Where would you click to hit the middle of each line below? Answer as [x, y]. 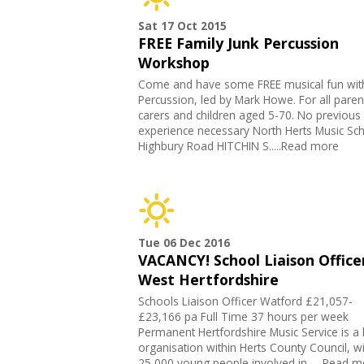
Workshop [173, 63]
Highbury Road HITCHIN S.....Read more [238, 146]
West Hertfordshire [208, 280]
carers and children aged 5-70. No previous [249, 115]
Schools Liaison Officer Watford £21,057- [245, 301]
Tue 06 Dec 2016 [184, 243]
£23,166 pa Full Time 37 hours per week [243, 317]
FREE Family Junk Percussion [238, 43]
